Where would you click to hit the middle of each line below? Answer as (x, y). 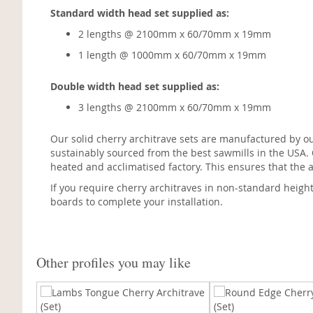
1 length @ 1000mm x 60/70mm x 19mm (172, 55)
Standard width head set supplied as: (140, 13)
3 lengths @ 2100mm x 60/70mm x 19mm (175, 107)
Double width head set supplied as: (135, 86)
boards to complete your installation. (137, 202)
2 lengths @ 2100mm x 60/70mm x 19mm (175, 34)
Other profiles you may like (114, 262)
